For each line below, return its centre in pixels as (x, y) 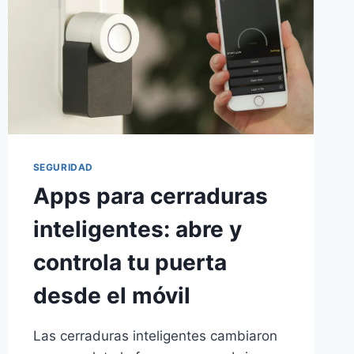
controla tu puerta (130, 263)
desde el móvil (111, 296)
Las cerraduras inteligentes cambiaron (155, 336)
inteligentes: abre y (137, 230)
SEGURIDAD (63, 168)
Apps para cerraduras (150, 196)
